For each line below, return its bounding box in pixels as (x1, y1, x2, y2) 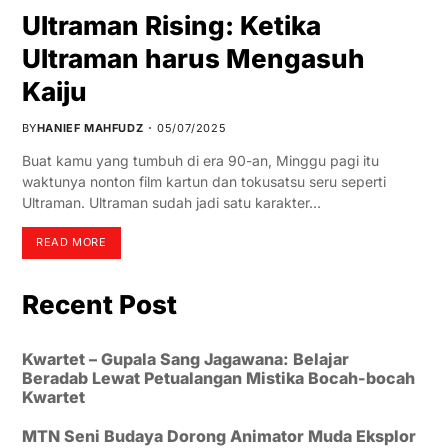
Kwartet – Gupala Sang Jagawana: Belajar (21, 348, 349, 369)
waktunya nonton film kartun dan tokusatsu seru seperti (21, 172, 386, 190)
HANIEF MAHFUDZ (36, 120, 144, 135)
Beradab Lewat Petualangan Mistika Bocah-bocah (21, 367, 415, 388)
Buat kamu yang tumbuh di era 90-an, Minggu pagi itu (21, 151, 379, 169)
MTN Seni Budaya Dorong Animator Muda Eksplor (21, 425, 416, 446)
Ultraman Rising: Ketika (21, 9, 321, 41)
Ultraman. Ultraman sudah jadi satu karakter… (21, 193, 321, 211)
